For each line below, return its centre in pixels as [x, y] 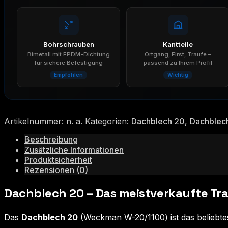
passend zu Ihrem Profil [178, 62]
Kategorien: [108, 121]
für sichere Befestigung [68, 62]
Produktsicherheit [58, 160]
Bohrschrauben [68, 44]
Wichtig [178, 75]
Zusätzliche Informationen [74, 149]
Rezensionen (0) [56, 170]
